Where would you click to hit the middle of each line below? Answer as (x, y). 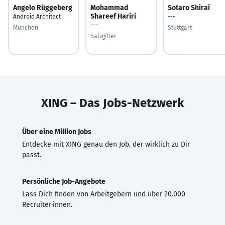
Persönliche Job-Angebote (64, 181)
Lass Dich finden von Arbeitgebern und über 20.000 (104, 194)
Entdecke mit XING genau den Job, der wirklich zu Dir (106, 144)
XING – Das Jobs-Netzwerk (113, 103)
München (26, 27)
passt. (32, 155)
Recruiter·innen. (47, 204)
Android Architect (37, 16)
